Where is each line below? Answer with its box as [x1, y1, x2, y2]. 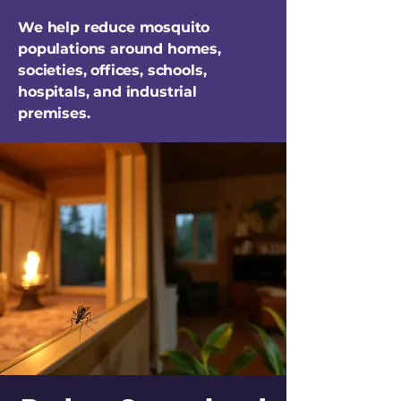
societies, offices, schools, [18, 62, 207, 79]
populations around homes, [18, 40, 221, 57]
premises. [18, 105, 90, 122]
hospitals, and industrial [18, 83, 197, 100]
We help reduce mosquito [18, 19, 210, 36]
